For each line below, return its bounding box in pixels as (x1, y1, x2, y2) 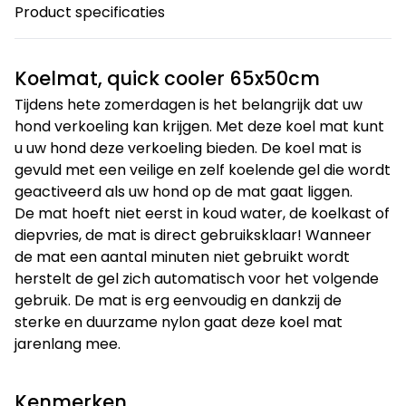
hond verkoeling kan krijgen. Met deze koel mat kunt (14, 116, 384, 137)
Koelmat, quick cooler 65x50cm (14, 65, 320, 92)
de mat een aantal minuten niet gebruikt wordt (14, 246, 350, 267)
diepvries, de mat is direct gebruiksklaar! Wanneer (14, 225, 372, 246)
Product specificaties (14, 2, 165, 23)
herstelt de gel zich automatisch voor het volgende (14, 268, 379, 289)
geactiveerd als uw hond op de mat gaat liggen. (14, 181, 353, 202)
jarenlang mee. (14, 333, 121, 354)
